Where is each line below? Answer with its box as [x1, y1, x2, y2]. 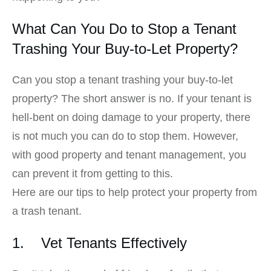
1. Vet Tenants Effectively [12, 235, 187, 252]
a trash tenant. [12, 205, 82, 218]
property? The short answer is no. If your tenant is [12, 93, 252, 105]
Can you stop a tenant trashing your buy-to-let [12, 74, 233, 87]
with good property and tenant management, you [12, 149, 246, 162]
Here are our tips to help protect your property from [12, 186, 257, 199]
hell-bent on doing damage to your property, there [12, 111, 250, 124]
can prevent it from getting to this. [12, 168, 173, 180]
